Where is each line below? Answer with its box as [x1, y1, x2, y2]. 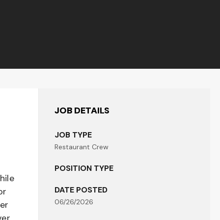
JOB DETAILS [55, 105, 110, 116]
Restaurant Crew [55, 142, 109, 151]
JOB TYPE [55, 130, 92, 140]
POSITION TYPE [55, 163, 113, 173]
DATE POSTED [55, 185, 108, 195]
